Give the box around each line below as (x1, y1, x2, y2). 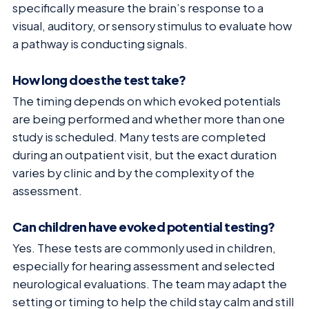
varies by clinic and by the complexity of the (12, 165, 255, 180)
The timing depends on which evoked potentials (12, 93, 281, 108)
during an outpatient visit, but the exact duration (12, 147, 277, 162)
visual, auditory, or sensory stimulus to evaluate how (12, 19, 292, 34)
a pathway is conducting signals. (12, 37, 188, 52)
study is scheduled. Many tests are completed (12, 129, 266, 144)
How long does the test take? (12, 71, 186, 88)
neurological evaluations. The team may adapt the (12, 276, 287, 291)
